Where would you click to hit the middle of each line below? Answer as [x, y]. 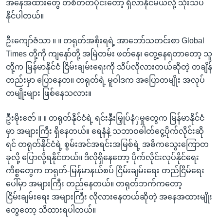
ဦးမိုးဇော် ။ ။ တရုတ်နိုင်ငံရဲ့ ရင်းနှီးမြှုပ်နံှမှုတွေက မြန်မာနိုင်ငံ [105, 118]
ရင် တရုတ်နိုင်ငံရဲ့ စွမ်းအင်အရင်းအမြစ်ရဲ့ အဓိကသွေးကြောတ [107, 144]
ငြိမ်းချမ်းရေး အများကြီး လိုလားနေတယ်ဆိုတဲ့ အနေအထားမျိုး [109, 197]
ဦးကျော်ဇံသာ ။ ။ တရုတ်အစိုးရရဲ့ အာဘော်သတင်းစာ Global [105, 40]
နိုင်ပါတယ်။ [25, 16]
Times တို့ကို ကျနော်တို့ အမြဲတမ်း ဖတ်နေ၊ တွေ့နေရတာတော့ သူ [109, 54]
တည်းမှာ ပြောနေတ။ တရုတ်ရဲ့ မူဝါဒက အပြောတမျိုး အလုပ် [105, 80]
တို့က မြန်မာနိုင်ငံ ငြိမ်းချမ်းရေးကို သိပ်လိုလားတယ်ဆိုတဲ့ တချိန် [109, 67]
